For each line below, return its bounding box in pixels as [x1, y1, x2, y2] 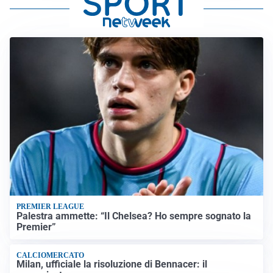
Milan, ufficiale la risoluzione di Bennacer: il [16, 258, 208, 271]
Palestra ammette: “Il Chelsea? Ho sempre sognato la [16, 210, 252, 222]
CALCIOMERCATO [16, 251, 85, 260]
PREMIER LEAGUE [16, 202, 85, 211]
